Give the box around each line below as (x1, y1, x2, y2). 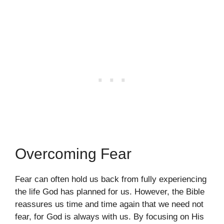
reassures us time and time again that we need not (15, 199, 203, 209)
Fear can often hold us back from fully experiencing (15, 174, 206, 184)
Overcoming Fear (15, 145, 131, 162)
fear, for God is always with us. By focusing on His (15, 211, 204, 221)
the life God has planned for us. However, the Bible (15, 186, 204, 196)
